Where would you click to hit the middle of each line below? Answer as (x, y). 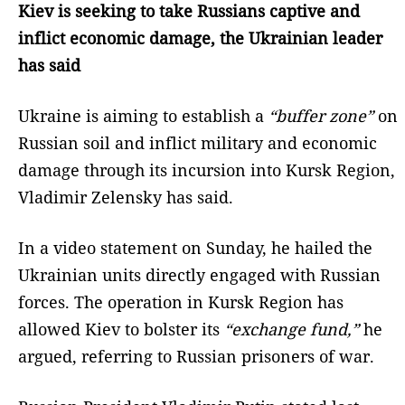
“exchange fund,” (292, 329)
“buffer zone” (321, 115)
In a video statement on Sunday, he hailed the (195, 247)
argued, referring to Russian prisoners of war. (196, 356)
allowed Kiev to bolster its (121, 329)
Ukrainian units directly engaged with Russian (199, 274)
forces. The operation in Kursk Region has (181, 301)
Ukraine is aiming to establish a (143, 115)
